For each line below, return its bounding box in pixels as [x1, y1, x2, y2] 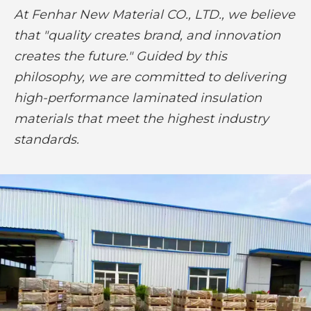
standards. [14, 132, 79, 148]
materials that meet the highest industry [14, 111, 269, 127]
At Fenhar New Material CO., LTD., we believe [14, 7, 295, 23]
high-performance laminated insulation [14, 90, 262, 106]
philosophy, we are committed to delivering [14, 69, 286, 85]
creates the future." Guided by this [14, 49, 227, 65]
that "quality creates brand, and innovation [14, 28, 280, 44]
